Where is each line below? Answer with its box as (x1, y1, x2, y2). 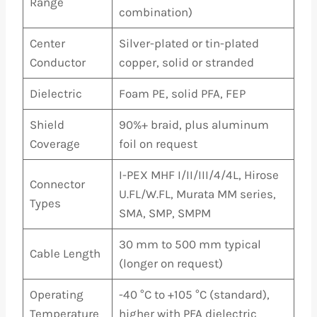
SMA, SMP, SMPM (118, 206, 211, 220)
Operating (29, 287, 83, 301)
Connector (29, 177, 85, 191)
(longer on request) (118, 256, 223, 270)
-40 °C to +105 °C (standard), (118, 287, 270, 301)
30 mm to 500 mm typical (118, 237, 261, 251)
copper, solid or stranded (118, 55, 254, 69)
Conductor (29, 55, 86, 69)
